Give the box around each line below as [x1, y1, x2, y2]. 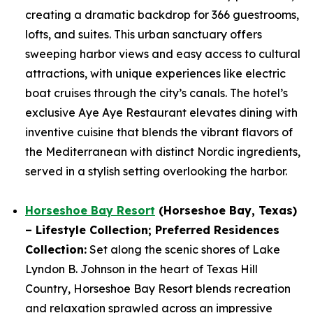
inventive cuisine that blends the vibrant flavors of [25, 125, 293, 139]
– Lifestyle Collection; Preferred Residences [25, 223, 279, 237]
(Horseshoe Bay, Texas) [155, 203, 297, 217]
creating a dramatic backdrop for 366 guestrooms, [25, 8, 299, 22]
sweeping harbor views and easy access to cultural [25, 47, 300, 61]
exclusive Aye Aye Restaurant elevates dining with [25, 105, 298, 119]
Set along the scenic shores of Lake [87, 242, 280, 256]
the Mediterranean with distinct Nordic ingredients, [25, 145, 300, 159]
